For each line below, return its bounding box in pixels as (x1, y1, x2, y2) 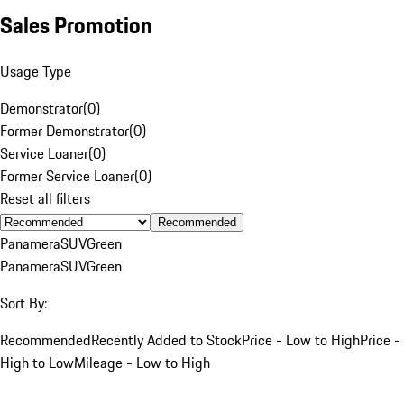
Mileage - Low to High (74, 351, 210, 373)
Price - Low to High (242, 328, 360, 351)
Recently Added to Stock (91, 328, 242, 351)
